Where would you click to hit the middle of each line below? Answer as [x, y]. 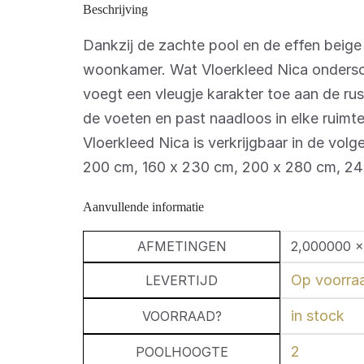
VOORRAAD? [182, 316]
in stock [318, 315]
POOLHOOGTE [182, 351]
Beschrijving [115, 9]
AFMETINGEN [182, 246]
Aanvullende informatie [143, 206]
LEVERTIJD [182, 280]
